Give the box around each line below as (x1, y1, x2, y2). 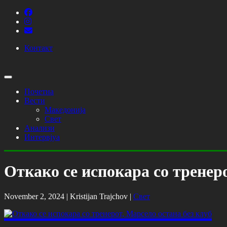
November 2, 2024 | (4, 192, 70, 201)
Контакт (24, 44, 53, 52)
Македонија (45, 105, 86, 114)
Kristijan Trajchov (70, 192, 128, 201)
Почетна (24, 87, 54, 96)
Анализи (24, 124, 55, 132)
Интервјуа (24, 133, 60, 141)
